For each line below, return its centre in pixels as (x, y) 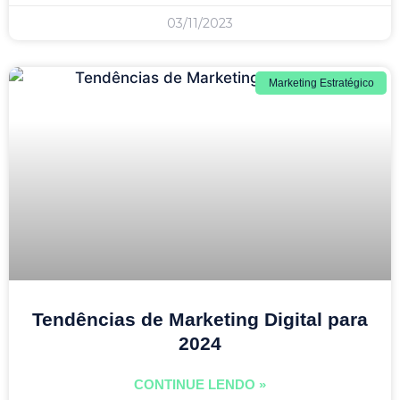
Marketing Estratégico (321, 83)
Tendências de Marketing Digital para (200, 319)
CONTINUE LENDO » (200, 384)
